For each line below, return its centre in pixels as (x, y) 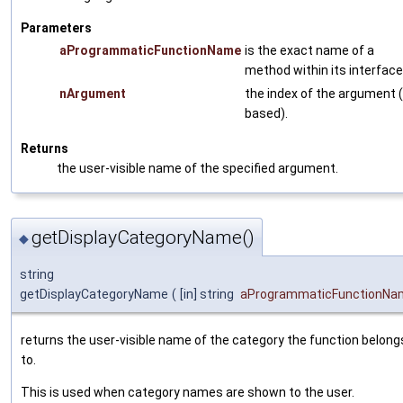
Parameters (56, 27)
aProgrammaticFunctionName (150, 50)
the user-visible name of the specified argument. (197, 168)
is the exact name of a (309, 50)
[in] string (208, 295)
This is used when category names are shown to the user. (188, 393)
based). (266, 113)
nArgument (93, 93)
